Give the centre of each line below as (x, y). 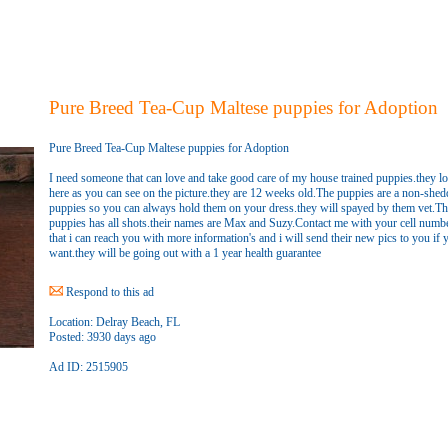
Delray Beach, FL (136, 322)
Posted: (66, 337)
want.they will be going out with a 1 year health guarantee (184, 253)
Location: (70, 322)
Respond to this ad (108, 292)
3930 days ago (119, 337)
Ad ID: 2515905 (88, 367)
